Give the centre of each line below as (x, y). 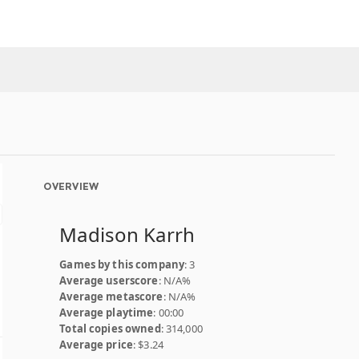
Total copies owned (110, 329)
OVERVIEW (71, 186)
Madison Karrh (127, 234)
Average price (97, 345)
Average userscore (109, 280)
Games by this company (122, 264)
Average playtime (107, 313)
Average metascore (111, 296)
